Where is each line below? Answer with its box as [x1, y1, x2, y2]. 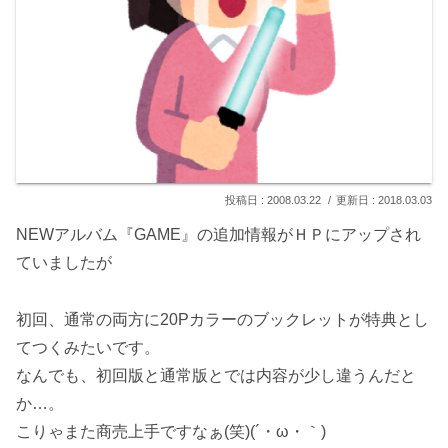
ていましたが [16, 254, 112, 272]
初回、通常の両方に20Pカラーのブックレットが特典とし [16, 310, 429, 328]
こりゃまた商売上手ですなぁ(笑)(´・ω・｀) [16, 422, 326, 440]
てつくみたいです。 [16, 338, 160, 356]
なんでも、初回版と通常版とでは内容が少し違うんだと [16, 366, 416, 384]
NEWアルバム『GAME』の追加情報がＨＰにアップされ [16, 226, 421, 244]
